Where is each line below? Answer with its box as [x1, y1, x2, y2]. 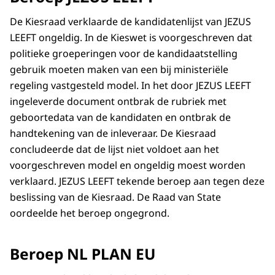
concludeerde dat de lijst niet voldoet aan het [10, 142, 219, 157]
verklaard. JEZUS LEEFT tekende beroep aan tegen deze [10, 174, 265, 188]
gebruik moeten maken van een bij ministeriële [10, 63, 228, 77]
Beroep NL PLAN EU [10, 244, 156, 265]
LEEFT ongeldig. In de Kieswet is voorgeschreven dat [10, 31, 252, 45]
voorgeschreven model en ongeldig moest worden [10, 158, 246, 172]
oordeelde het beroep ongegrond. [10, 206, 169, 220]
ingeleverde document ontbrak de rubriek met [10, 95, 227, 109]
